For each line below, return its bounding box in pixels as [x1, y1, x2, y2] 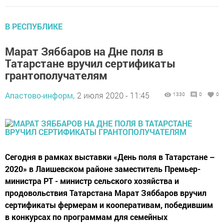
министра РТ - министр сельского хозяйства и [5, 175, 179, 186]
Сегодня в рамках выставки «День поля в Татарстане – [5, 151, 215, 162]
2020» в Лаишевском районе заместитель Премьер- [5, 163, 200, 174]
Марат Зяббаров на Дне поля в [5, 44, 163, 58]
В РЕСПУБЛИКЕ [5, 21, 62, 31]
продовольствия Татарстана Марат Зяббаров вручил [5, 187, 206, 198]
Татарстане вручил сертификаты [5, 56, 175, 70]
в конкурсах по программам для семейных [5, 211, 167, 222]
